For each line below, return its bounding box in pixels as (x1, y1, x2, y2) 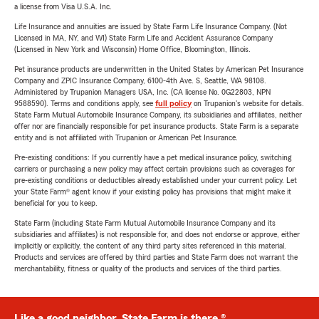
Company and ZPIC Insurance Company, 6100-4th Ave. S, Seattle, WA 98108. (14, 76, 266, 85)
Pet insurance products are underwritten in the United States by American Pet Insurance (14, 65, 303, 73)
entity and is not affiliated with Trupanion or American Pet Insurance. (14, 133, 238, 142)
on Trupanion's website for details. (192, 99, 304, 108)
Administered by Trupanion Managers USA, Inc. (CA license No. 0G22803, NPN (14, 88, 271, 96)
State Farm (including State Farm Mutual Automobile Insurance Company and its (14, 219, 276, 227)
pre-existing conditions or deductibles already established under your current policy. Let (14, 176, 297, 184)
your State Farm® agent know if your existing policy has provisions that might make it (14, 187, 291, 196)
